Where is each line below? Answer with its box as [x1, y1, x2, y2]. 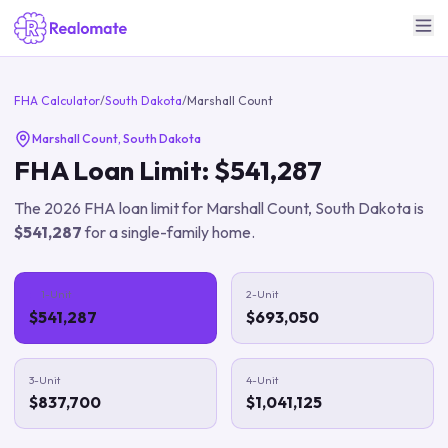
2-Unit [246, 287, 278, 301]
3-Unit [29, 372, 60, 387]
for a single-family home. [82, 222, 255, 242]
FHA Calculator [14, 93, 100, 108]
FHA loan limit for [81, 198, 206, 218]
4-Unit [246, 372, 278, 387]
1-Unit [41, 287, 72, 301]
